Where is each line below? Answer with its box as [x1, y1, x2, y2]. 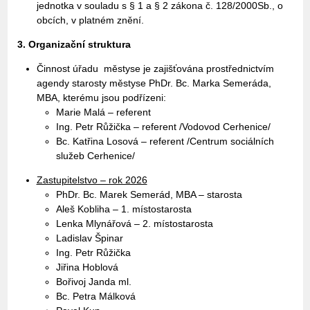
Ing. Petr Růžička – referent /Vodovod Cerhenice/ [55, 121, 271, 132]
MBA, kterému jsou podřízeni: [36, 92, 166, 103]
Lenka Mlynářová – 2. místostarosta [55, 218, 213, 229]
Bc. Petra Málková [55, 291, 136, 302]
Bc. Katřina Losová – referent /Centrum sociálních [55, 136, 274, 147]
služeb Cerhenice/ [55, 150, 135, 161]
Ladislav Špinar [55, 232, 123, 244]
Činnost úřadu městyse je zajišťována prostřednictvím [36, 63, 274, 74]
